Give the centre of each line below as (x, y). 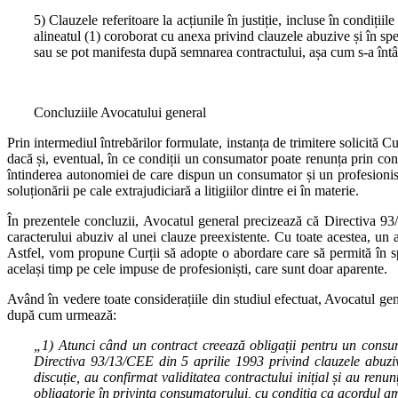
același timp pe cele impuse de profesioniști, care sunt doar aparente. (197, 268)
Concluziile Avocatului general (120, 112)
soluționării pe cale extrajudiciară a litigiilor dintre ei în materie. (183, 190)
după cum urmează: (62, 314)
